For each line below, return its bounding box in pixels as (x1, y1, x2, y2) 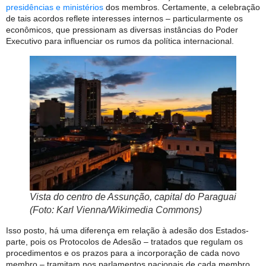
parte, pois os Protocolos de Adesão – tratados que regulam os (6, 236, 243, 246)
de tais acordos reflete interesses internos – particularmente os (6, 14, 243, 24)
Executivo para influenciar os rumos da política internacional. (6, 36, 234, 46)
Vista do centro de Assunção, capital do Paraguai (30, 191, 236, 202)
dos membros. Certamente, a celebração (103, 2, 260, 12)
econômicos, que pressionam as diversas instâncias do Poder (6, 25, 238, 35)
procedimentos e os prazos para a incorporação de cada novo (6, 248, 240, 258)
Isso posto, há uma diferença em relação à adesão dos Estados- (6, 225, 249, 235)
